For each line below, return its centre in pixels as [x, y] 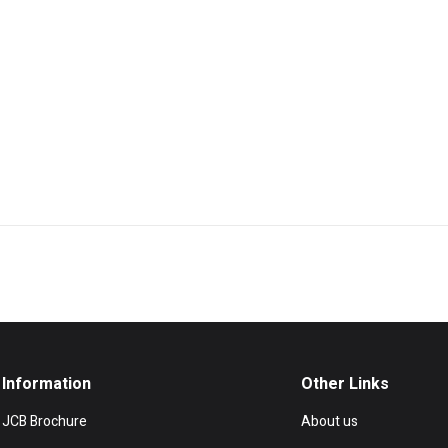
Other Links [345, 384]
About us [330, 422]
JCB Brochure [44, 422]
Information [46, 384]
